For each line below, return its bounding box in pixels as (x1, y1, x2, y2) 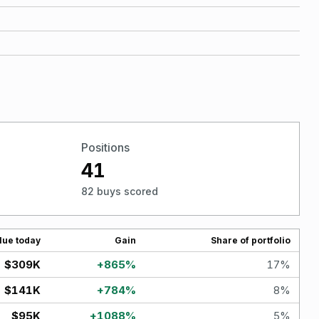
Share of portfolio (211, 234, 291, 246)
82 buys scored (80, 185, 158, 198)
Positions (80, 140, 130, 155)
